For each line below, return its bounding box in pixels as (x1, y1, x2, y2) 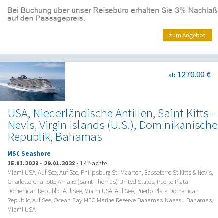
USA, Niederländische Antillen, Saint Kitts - (7, 105, 215, 121)
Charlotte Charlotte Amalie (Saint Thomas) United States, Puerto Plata (7, 177, 188, 186)
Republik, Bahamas (7, 128, 102, 144)
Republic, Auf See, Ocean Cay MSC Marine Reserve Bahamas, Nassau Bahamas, (7, 196, 213, 204)
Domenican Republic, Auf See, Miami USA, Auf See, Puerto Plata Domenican (7, 186, 199, 195)
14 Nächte (80, 159, 107, 167)
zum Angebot (169, 31, 206, 39)
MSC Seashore (7, 149, 51, 158)
